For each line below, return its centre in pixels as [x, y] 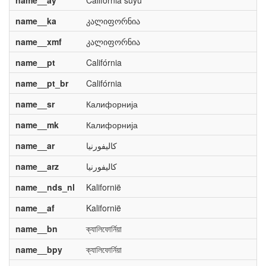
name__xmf [38, 42]
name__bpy [39, 249]
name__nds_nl [45, 187]
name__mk [37, 125]
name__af [35, 208]
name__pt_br [42, 83]
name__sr [35, 104]
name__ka [36, 21]
